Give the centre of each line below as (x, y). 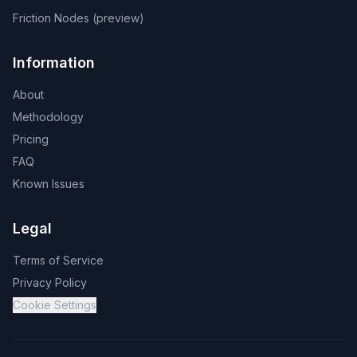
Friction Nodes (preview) (78, 18)
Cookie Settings (55, 305)
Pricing (31, 139)
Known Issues (49, 184)
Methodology (48, 117)
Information (54, 63)
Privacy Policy (50, 282)
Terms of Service (58, 260)
